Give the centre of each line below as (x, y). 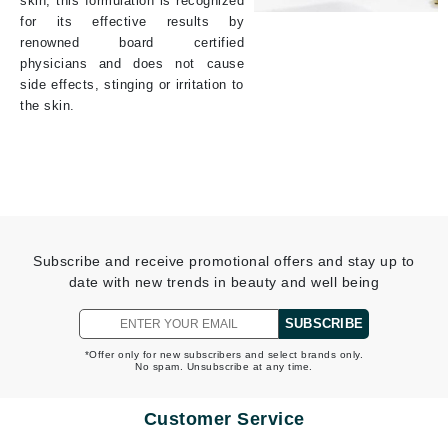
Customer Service (224, 418)
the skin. (47, 105)
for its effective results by (132, 21)
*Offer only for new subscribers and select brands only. (224, 354)
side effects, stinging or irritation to (132, 84)
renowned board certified (132, 42)
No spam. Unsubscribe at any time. (224, 366)
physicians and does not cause (132, 63)
